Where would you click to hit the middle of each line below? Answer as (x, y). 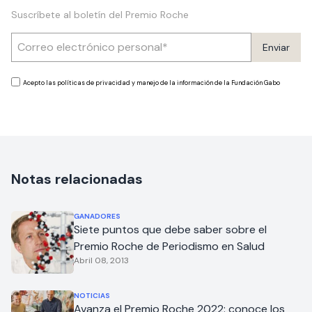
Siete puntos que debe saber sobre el (170, 230)
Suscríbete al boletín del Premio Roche (100, 15)
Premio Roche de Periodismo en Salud (169, 247)
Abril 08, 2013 (101, 261)
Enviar (276, 48)
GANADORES (97, 217)
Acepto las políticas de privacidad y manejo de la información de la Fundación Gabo (151, 83)
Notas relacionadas (77, 179)
